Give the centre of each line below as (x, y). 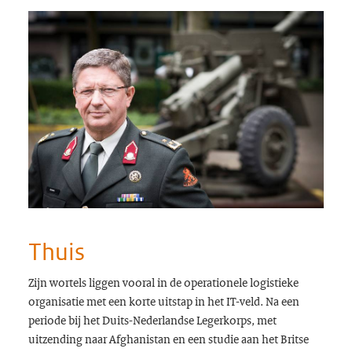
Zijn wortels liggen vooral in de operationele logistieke (163, 282)
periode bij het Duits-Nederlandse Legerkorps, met (152, 320)
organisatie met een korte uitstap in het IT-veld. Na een (163, 301)
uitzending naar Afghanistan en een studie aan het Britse (168, 339)
